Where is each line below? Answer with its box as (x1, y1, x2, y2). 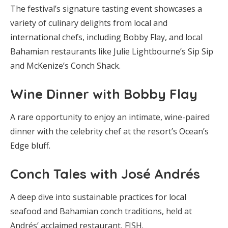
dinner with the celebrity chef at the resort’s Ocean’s (10, 125, 209, 137)
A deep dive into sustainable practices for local (10, 191, 186, 203)
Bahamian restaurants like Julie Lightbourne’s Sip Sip (10, 45, 213, 57)
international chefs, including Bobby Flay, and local (10, 31, 203, 43)
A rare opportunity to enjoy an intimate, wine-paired (10, 111, 210, 123)
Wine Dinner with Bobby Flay (10, 85, 197, 102)
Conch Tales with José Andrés (10, 165, 200, 182)
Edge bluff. (10, 139, 50, 151)
